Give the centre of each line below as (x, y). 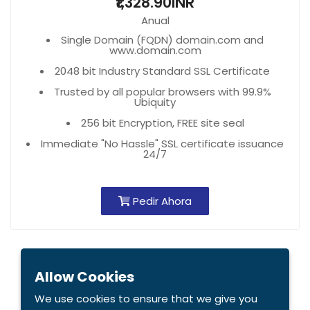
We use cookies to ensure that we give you (146, 299)
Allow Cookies (84, 277)
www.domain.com (155, 50)
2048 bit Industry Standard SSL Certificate (162, 71)
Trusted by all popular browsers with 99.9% (162, 92)
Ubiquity (155, 102)
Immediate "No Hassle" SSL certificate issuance (162, 144)
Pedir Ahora (161, 201)
